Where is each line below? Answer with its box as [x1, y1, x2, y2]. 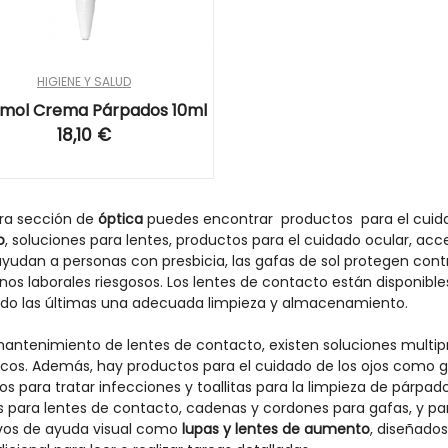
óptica [98, 208, 147, 229]
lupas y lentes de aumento [182, 418, 370, 439]
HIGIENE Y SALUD [36, 72, 131, 90]
